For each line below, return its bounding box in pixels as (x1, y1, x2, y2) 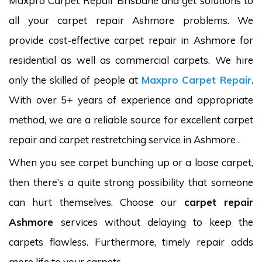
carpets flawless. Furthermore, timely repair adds (9, 236, 253, 248)
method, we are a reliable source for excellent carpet (9, 113, 253, 126)
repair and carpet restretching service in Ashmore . (9, 133, 240, 146)
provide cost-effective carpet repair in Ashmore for (9, 34, 253, 46)
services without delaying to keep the (61, 216, 253, 228)
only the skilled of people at (9, 74, 142, 86)
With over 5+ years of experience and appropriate (9, 94, 253, 106)
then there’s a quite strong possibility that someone (9, 176, 253, 188)
